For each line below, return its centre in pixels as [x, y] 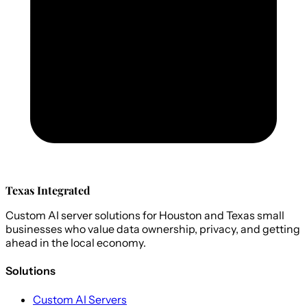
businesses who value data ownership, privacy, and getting [153, 229]
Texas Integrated [48, 191]
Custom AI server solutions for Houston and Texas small [145, 216]
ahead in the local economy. [76, 243]
